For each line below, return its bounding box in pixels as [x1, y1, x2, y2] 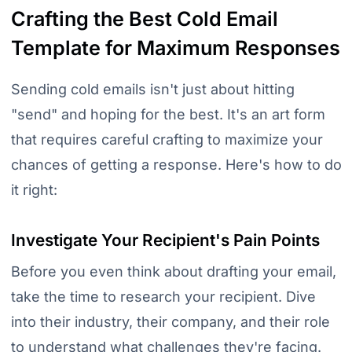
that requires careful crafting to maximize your [10, 131, 323, 148]
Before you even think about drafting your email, [10, 263, 336, 280]
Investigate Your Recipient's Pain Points [10, 230, 320, 251]
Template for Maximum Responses [10, 36, 340, 60]
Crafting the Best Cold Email [10, 7, 278, 31]
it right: [10, 181, 57, 198]
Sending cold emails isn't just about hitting [10, 81, 295, 97]
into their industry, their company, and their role [10, 313, 330, 331]
